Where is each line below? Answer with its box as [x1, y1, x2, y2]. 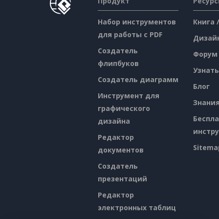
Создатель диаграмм [97, 75, 178, 85]
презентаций [97, 174, 147, 184]
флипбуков [97, 59, 139, 68]
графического [97, 104, 150, 113]
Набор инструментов [97, 17, 176, 27]
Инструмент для [97, 91, 159, 101]
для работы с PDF [97, 30, 162, 40]
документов [97, 145, 144, 155]
